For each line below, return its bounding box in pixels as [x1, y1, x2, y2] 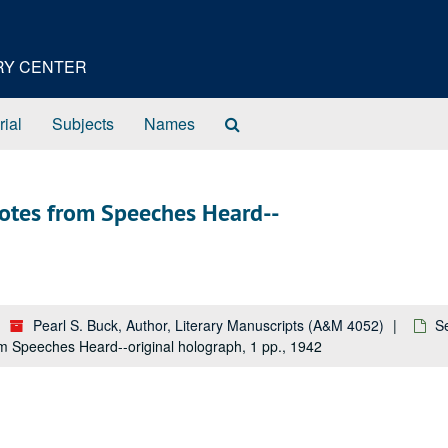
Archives [239, 151, 301, 174]
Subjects [52, 112, 114, 135]
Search [239, 111, 290, 134]
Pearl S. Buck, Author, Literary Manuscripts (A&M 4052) [33, 315, 384, 335]
